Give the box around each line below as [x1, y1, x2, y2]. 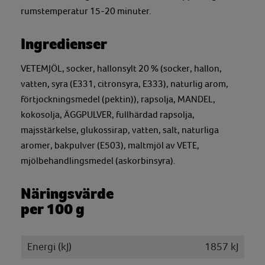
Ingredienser [21, 35, 107, 53]
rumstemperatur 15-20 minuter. [21, 6, 151, 17]
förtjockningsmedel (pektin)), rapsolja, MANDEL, [21, 94, 215, 105]
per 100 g [21, 201, 85, 218]
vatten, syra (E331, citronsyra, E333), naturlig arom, [21, 79, 228, 89]
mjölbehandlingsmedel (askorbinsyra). [21, 156, 176, 166]
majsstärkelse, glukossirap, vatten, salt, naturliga [21, 125, 219, 135]
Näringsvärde [21, 185, 114, 203]
